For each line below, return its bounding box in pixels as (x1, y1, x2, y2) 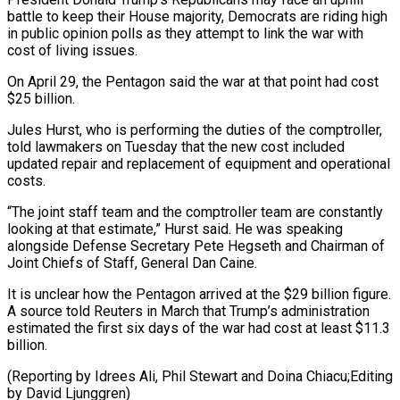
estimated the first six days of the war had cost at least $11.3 (7, 319, 390, 337)
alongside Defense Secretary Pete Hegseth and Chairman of (7, 237, 385, 254)
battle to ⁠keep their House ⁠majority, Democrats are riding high (7, 7, 387, 25)
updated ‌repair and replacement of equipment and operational (7, 154, 390, 172)
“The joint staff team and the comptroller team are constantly (7, 203, 383, 221)
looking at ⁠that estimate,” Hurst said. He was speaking (7, 220, 343, 237)
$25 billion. (7, 89, 75, 107)
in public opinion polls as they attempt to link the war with (7, 24, 363, 42)
